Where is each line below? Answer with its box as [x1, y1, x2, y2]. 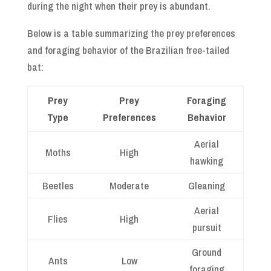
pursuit [192, 220, 221, 235]
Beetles [42, 178, 74, 193]
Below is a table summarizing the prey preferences [27, 26, 235, 41]
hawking [190, 154, 224, 168]
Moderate [109, 178, 149, 193]
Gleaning [188, 178, 226, 193]
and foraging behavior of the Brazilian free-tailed [27, 43, 229, 57]
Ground [192, 245, 222, 260]
